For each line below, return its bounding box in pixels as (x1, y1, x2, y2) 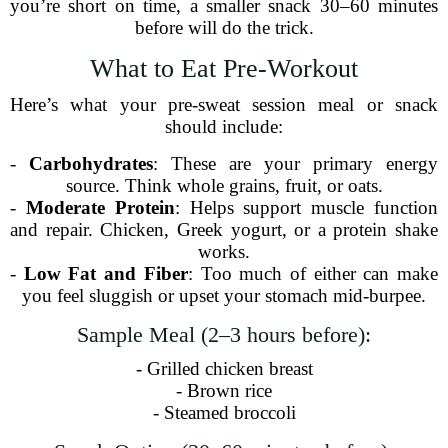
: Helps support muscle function (174, 197, 439, 218)
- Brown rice (176, 380, 272, 401)
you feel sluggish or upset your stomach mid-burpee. (22, 285, 426, 306)
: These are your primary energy (153, 153, 438, 174)
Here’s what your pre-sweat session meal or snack (10, 94, 438, 115)
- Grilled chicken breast (135, 358, 313, 379)
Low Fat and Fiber (23, 263, 188, 284)
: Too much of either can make (187, 263, 439, 284)
